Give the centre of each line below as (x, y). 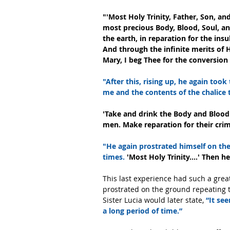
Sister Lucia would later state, (154, 200)
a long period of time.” (143, 211)
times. (114, 157)
